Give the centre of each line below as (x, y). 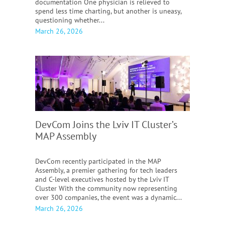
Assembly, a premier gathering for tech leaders (106, 170)
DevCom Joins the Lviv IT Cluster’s (106, 125)
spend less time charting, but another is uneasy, (108, 11)
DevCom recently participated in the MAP (98, 161)
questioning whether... (70, 20)
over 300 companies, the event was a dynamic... (108, 197)
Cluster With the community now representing (106, 188)
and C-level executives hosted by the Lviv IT (102, 179)
